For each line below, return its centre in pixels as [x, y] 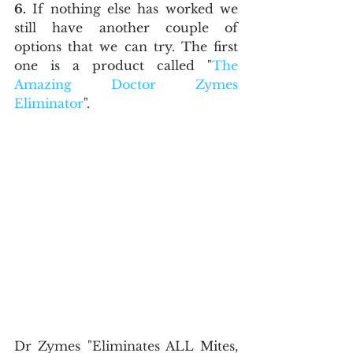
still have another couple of [126, 28]
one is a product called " [113, 65]
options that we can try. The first [126, 46]
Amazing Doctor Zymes [126, 84]
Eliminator [49, 103]
